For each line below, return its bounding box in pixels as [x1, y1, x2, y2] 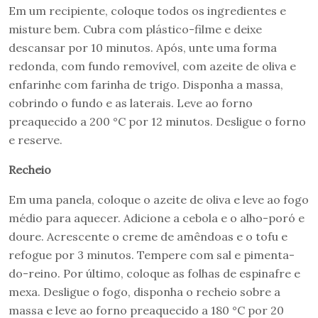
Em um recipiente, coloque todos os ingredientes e [9, 3, 286, 18]
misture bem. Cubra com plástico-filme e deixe [9, 21, 262, 36]
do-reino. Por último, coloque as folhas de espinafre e [9, 265, 300, 280]
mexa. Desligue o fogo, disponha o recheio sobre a [9, 284, 280, 299]
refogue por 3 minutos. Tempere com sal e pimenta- [9, 247, 295, 262]
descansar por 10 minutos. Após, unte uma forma [9, 40, 277, 55]
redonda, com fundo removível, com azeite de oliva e [9, 58, 296, 73]
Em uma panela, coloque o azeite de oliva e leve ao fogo [9, 192, 309, 207]
